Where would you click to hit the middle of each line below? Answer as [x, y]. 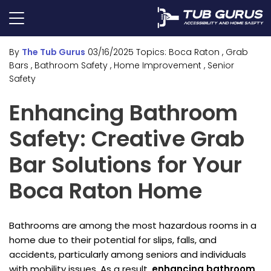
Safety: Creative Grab [127, 139]
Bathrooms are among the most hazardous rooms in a [133, 226]
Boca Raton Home [106, 191]
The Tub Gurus [54, 52]
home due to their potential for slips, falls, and [113, 240]
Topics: [151, 52]
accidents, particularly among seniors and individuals [128, 255]
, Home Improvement [156, 65]
